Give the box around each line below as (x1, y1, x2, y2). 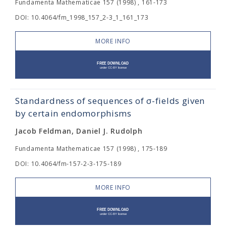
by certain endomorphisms (15, 107, 132, 120)
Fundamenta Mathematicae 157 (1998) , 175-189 (15, 144, 167, 153)
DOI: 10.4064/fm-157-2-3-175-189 (15, 159, 122, 168)
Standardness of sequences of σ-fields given (15, 95, 205, 107)
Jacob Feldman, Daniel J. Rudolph (15, 126, 143, 136)
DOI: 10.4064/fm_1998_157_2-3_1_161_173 (15, 13, 149, 22)
